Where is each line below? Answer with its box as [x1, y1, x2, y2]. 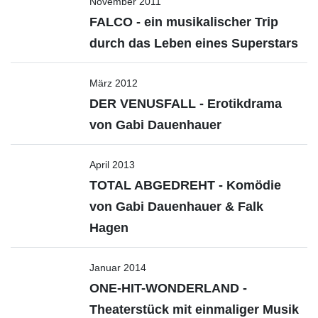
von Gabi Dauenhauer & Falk [89, 199, 263, 214]
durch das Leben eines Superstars [89, 36, 298, 50]
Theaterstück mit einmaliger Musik [89, 302, 299, 317]
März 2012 [89, 77, 138, 89]
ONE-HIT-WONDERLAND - [89, 281, 247, 295]
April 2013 [89, 159, 135, 170]
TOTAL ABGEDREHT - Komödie [89, 178, 281, 192]
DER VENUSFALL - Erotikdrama [89, 97, 282, 111]
